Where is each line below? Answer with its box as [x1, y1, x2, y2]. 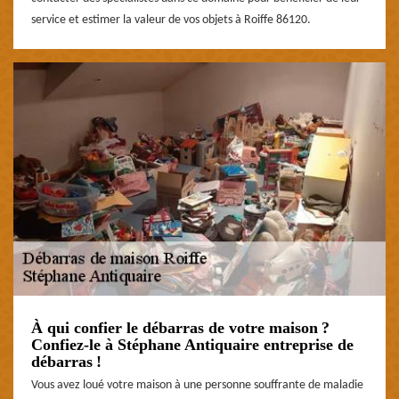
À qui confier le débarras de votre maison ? [31, 318, 330, 337]
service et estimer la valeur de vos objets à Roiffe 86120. [31, 12, 311, 27]
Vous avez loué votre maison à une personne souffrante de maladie [31, 378, 363, 392]
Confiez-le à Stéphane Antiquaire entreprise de [31, 335, 354, 354]
